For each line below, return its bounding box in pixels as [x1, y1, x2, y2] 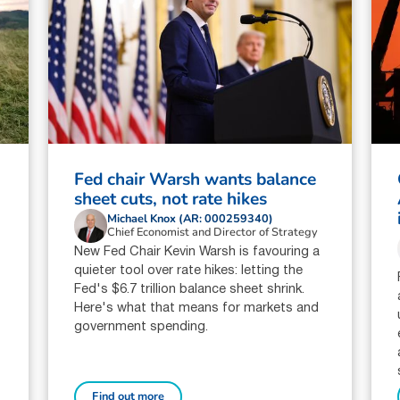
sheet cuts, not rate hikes [74, 187, 268, 212]
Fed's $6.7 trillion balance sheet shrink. [74, 283, 305, 296]
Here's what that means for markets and [74, 302, 320, 314]
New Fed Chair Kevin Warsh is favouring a [74, 246, 321, 258]
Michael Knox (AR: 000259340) [107, 210, 274, 227]
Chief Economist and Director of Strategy [107, 223, 319, 240]
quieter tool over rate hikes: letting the [74, 264, 304, 277]
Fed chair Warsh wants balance [74, 168, 317, 192]
